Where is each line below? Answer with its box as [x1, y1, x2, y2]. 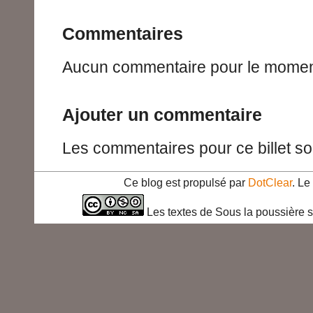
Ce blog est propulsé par [124, 176, 248, 189]
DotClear [248, 176, 292, 189]
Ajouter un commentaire [62, 105, 262, 125]
